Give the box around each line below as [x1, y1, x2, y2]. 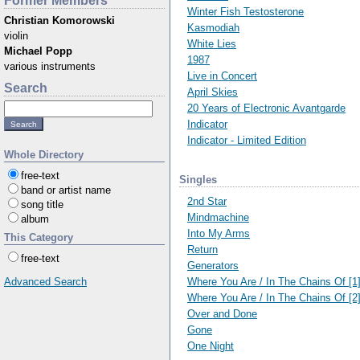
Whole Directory [4, 149, 84, 161]
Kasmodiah [187, 21, 239, 34]
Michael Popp [4, 45, 72, 57]
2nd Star [187, 194, 227, 207]
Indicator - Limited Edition [187, 133, 306, 146]
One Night [187, 339, 234, 352]
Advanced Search [4, 276, 87, 288]
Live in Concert [187, 69, 257, 82]
